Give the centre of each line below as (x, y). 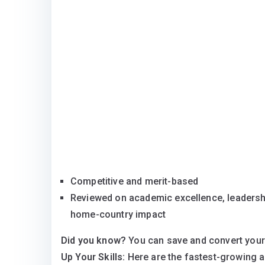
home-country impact (118, 214)
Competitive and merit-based (135, 181)
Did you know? (94, 240)
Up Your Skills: (94, 257)
